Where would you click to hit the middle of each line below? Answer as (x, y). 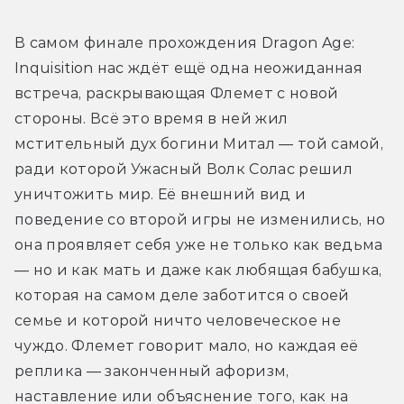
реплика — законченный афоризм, (152, 371)
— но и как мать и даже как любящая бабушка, (198, 270)
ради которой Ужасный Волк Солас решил (184, 169)
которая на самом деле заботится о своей (182, 295)
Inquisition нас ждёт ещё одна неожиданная (189, 68)
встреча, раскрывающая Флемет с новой (177, 93)
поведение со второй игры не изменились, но (200, 219)
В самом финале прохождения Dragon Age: (185, 42)
